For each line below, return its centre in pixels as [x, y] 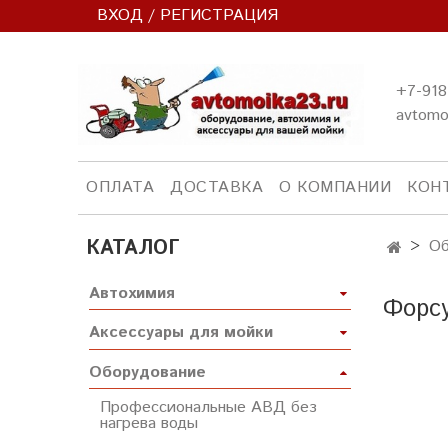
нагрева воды [149, 424]
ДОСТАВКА [216, 187]
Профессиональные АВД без [208, 408]
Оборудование [147, 372]
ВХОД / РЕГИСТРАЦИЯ [188, 15]
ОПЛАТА [120, 187]
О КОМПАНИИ [335, 187]
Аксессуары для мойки [181, 333]
